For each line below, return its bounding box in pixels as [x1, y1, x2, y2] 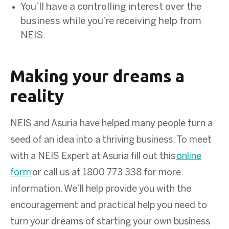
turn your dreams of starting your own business [10, 217, 210, 226]
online [176, 152, 201, 161]
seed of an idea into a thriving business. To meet [10, 135, 212, 145]
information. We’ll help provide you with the [10, 185, 191, 194]
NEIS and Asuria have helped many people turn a [10, 119, 213, 128]
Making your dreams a [10, 66, 185, 85]
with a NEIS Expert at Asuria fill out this [10, 152, 176, 161]
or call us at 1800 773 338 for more [31, 168, 181, 177]
